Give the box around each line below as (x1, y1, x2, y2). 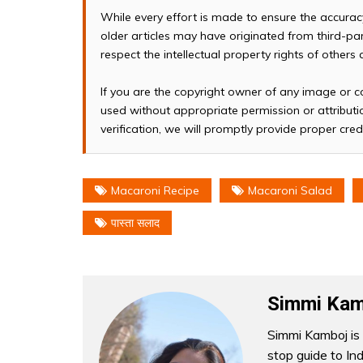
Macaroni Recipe (111, 182, 199, 198)
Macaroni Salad (248, 182, 332, 198)
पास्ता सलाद (111, 215, 160, 230)
